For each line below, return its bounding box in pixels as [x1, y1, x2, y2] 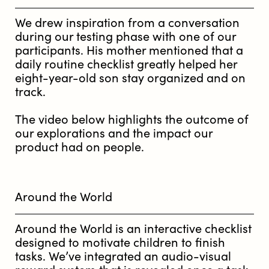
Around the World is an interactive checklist [15, 222, 252, 236]
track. [15, 85, 46, 99]
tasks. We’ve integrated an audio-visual [15, 249, 231, 264]
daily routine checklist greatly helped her [15, 57, 237, 71]
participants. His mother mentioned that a [15, 43, 243, 58]
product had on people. [15, 140, 144, 154]
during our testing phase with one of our [15, 29, 236, 44]
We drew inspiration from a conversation [15, 16, 240, 30]
